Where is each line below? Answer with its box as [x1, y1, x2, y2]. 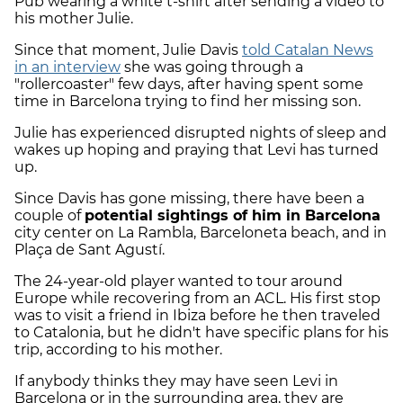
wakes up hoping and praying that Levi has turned [14, 141, 379, 159]
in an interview [14, 58, 121, 76]
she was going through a [121, 58, 303, 76]
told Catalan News [242, 41, 373, 59]
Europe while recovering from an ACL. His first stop [14, 290, 381, 308]
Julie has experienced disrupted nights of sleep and [14, 124, 387, 142]
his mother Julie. [14, 10, 133, 28]
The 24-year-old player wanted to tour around [14, 273, 343, 291]
